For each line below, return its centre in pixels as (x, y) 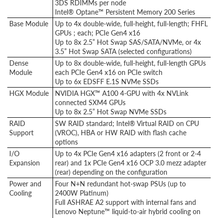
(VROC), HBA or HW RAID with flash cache (121, 133)
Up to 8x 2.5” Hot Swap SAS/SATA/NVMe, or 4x (128, 42)
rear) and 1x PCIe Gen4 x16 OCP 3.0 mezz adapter (131, 163)
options (66, 142)
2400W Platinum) (82, 193)
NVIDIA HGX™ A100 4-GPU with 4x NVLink (122, 93)
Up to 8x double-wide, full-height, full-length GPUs (130, 63)
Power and (25, 184)
